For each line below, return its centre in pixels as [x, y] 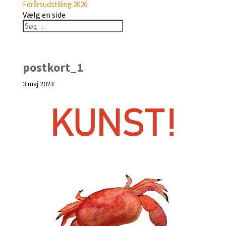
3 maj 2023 [38, 84]
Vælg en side [44, 15]
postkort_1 [53, 68]
